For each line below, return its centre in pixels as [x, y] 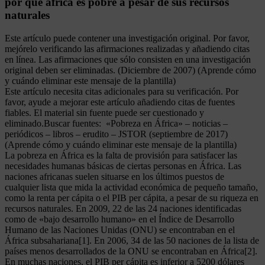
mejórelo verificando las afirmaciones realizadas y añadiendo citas [127, 49]
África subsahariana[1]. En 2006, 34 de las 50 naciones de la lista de [132, 240]
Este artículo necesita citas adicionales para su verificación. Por [122, 91]
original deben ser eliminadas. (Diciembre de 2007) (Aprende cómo [130, 70]
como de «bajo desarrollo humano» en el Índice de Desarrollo [119, 219]
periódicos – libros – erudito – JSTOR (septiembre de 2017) [116, 134]
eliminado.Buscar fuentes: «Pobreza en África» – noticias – [116, 123]
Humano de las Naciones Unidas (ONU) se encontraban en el [120, 230]
